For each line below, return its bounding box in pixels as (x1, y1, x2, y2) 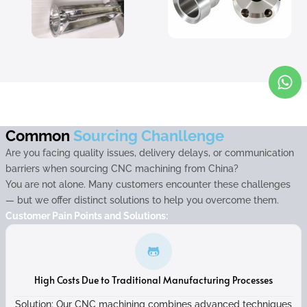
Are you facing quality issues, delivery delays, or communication (5, 147, 294, 158)
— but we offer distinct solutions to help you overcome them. (5, 195, 279, 206)
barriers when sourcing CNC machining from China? (5, 163, 238, 174)
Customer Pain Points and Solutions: (5, 210, 168, 221)
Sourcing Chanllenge (73, 127, 224, 145)
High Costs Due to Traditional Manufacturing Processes (34, 273, 273, 286)
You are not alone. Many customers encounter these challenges (5, 179, 291, 190)
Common (5, 127, 73, 145)
